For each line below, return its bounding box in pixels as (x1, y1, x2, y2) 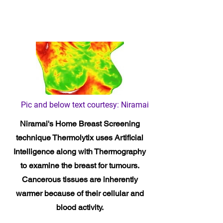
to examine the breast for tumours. (20, 160, 139, 170)
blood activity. (56, 202, 104, 212)
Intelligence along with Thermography (13, 146, 146, 156)
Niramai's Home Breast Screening (19, 118, 140, 128)
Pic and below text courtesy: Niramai (20, 100, 149, 110)
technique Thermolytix (16, 132, 94, 142)
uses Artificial (94, 132, 143, 142)
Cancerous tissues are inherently (21, 174, 138, 184)
